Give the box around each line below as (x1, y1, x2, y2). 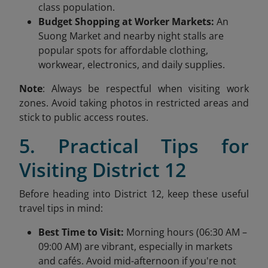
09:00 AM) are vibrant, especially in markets (38, 239, 233, 253)
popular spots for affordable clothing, (38, 43, 208, 57)
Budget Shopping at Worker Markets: (38, 14, 214, 28)
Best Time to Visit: (38, 225, 124, 239)
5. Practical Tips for (19, 132, 249, 159)
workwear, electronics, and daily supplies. (38, 57, 225, 71)
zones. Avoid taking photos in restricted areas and (19, 96, 249, 109)
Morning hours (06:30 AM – (124, 225, 247, 239)
